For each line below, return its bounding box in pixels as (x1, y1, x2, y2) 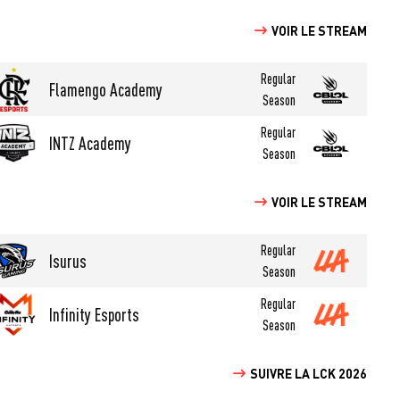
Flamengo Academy (49, 78, 163, 101)
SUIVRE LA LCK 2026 (250, 364, 367, 381)
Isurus (49, 249, 87, 272)
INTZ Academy (49, 131, 132, 154)
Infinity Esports (49, 303, 140, 326)
